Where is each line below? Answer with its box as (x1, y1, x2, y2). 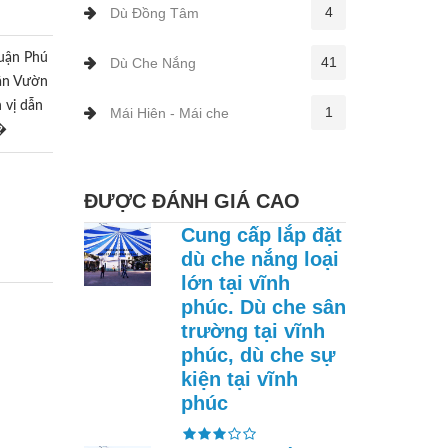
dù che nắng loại (181, 248, 339, 270)
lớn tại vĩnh (181, 272, 290, 294)
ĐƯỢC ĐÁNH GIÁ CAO (83, 190, 300, 212)
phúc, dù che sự (181, 344, 335, 366)
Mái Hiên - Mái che (109, 105, 229, 121)
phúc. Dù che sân (181, 296, 346, 318)
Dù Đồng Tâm (109, 5, 199, 21)
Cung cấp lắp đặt (181, 224, 342, 246)
